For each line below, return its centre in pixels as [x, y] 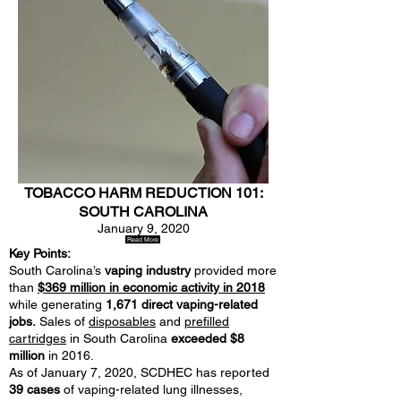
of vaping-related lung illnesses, [151, 389]
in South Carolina [119, 338]
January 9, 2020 [143, 228]
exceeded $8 [208, 338]
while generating [57, 304]
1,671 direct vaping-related [182, 304]
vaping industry [148, 270]
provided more [234, 270]
